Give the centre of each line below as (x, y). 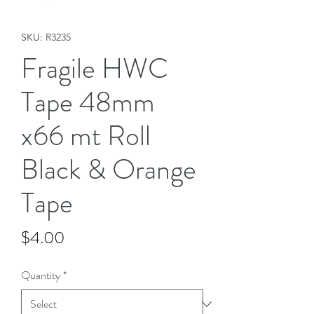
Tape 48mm (88, 102)
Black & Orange (109, 170)
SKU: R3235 (46, 37)
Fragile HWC (95, 69)
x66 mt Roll (86, 136)
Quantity (41, 275)
